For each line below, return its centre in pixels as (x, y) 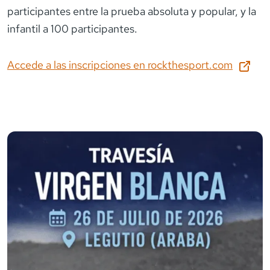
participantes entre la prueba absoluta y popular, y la (132, 11)
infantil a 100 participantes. (72, 28)
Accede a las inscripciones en (77, 64)
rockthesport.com (190, 64)
